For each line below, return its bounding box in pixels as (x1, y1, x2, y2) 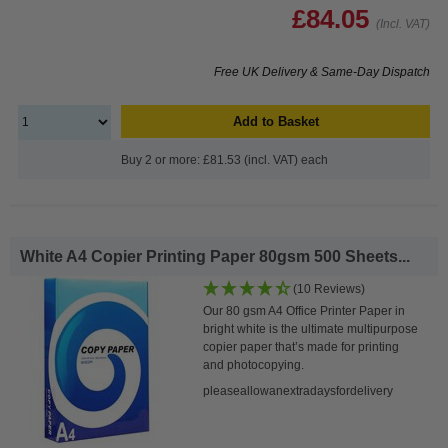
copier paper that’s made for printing (203, 339, 400, 354)
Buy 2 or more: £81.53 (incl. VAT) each (120, 152, 328, 167)
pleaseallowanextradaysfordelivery (203, 383, 394, 398)
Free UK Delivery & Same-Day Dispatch (214, 64, 430, 79)
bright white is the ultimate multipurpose (203, 321, 419, 336)
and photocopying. (203, 357, 305, 372)
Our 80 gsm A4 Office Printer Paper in (203, 303, 406, 318)
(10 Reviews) (293, 281, 366, 296)
